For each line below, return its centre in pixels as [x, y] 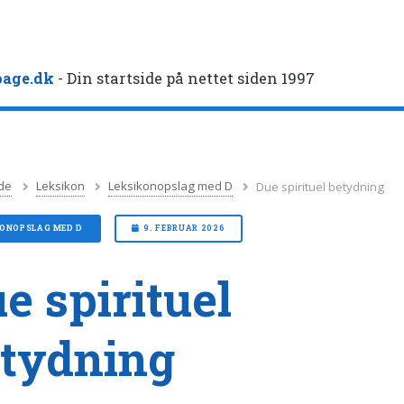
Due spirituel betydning [321, 186]
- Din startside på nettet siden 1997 [185, 78]
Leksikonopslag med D [171, 186]
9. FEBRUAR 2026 [184, 228]
